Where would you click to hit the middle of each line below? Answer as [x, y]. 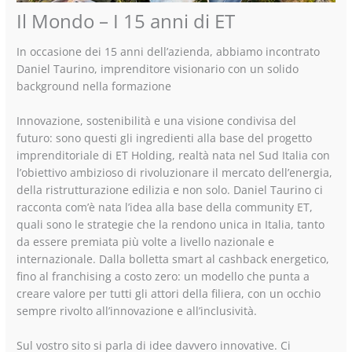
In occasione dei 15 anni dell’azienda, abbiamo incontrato [169, 52]
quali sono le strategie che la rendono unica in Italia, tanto [171, 224]
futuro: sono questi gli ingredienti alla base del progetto [165, 137]
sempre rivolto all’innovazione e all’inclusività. [137, 310]
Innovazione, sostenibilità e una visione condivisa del [157, 120]
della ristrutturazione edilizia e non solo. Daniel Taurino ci [170, 189]
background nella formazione [94, 86]
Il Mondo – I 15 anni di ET [126, 22]
